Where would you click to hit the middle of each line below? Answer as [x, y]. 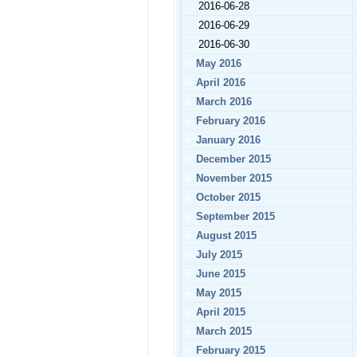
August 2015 [225, 235]
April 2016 [219, 82]
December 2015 [232, 159]
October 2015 [227, 197]
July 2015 [218, 255]
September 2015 [234, 216]
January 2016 [227, 140]
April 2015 [219, 312]
